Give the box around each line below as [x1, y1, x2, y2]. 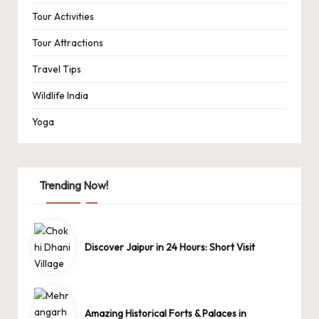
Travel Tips [32, 62, 81, 75]
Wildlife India [32, 88, 88, 102]
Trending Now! [38, 177, 108, 192]
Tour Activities [32, 9, 94, 23]
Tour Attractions [32, 36, 103, 49]
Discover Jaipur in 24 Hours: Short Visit [85, 241, 256, 254]
